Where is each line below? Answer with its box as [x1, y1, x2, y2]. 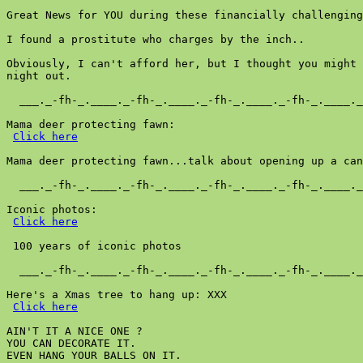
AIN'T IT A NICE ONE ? [6, 325, 143, 337]
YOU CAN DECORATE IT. [6, 337, 136, 349]
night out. [6, 70, 71, 82]
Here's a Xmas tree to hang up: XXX [6, 288, 227, 301]
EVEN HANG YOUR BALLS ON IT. [6, 349, 181, 361]
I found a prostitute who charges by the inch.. [6, 33, 305, 45]
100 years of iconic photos [6, 240, 181, 252]
